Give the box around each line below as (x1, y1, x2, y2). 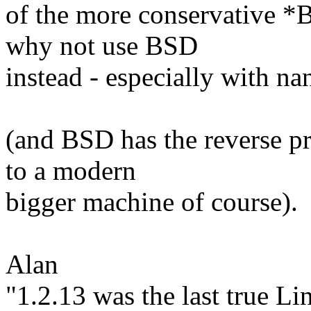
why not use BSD (6, 31, 198, 61)
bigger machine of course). (6, 187, 298, 217)
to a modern (6, 155, 136, 186)
